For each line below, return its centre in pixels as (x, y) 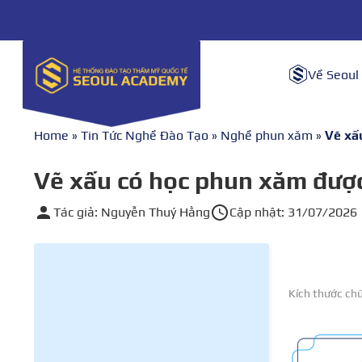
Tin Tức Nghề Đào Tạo (145, 135)
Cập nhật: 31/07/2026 (293, 212)
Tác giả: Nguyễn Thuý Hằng (132, 212)
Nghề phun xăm (267, 135)
